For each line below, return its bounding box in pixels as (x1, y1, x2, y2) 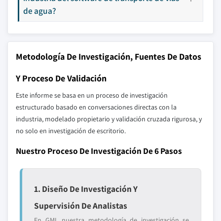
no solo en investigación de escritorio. (16, 126, 126, 135)
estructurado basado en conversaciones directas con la (16, 103, 177, 111)
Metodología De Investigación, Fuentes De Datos (16, 51, 201, 62)
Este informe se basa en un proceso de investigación (16, 91, 168, 100)
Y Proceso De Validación (16, 73, 107, 84)
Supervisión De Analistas (34, 200, 127, 211)
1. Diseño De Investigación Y (34, 183, 138, 194)
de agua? (23, 5, 56, 16)
